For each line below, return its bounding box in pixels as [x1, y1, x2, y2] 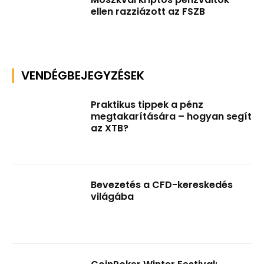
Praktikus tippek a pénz [91, 97, 204, 111]
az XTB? [91, 121, 129, 135]
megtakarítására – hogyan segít [91, 109, 252, 123]
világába [91, 189, 134, 203]
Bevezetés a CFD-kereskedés [91, 177, 233, 192]
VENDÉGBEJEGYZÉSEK [21, 67, 144, 84]
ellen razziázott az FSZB [91, 5, 206, 19]
